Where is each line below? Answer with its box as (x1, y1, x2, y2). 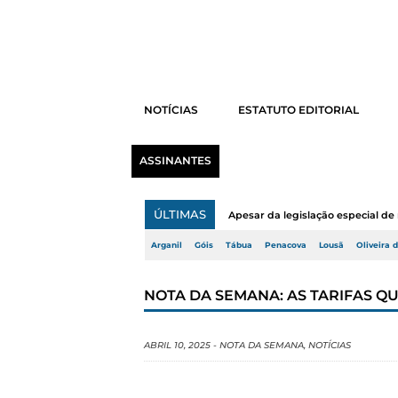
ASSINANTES (139, 155, 211, 167)
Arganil (151, 241, 182, 250)
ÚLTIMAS (154, 207, 206, 221)
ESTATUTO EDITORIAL (237, 104, 359, 116)
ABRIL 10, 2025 (144, 339, 211, 351)
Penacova (265, 241, 306, 250)
